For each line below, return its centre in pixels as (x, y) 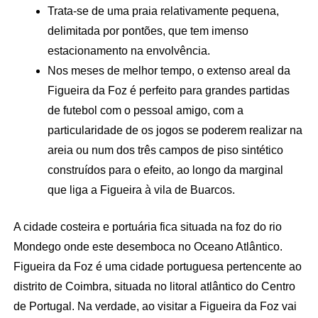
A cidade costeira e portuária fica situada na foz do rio (147, 226)
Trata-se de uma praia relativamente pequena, (163, 11)
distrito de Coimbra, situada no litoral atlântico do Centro (154, 286)
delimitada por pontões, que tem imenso (148, 31)
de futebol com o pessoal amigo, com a (145, 110)
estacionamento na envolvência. (128, 50)
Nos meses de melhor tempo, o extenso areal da (169, 70)
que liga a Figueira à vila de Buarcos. (141, 190)
